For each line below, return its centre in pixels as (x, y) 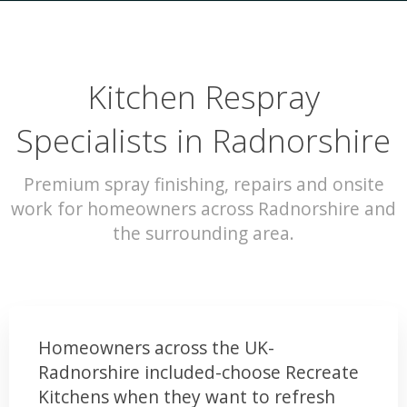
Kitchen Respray (203, 97)
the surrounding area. (203, 233)
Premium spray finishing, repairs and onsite (203, 184)
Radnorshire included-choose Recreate (199, 372)
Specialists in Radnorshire (203, 140)
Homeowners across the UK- (156, 347)
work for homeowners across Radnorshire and (203, 208)
